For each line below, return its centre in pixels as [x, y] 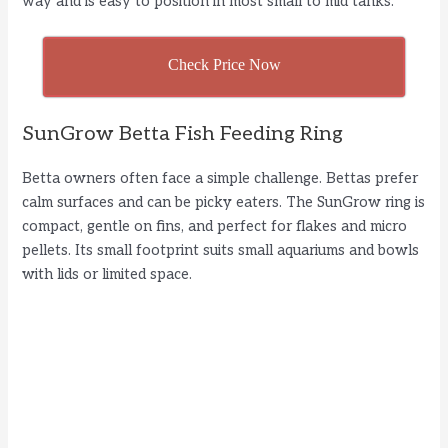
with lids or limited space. [107, 274]
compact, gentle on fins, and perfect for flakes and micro [215, 226]
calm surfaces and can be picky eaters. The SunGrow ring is [224, 202]
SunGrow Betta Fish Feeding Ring [183, 133]
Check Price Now [224, 65]
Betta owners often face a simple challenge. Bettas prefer [220, 178]
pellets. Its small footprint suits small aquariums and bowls [221, 250]
